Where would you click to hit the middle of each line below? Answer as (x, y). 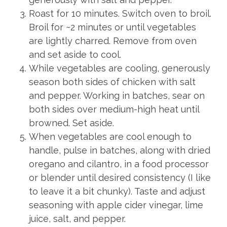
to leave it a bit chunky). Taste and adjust (117, 192)
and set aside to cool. (75, 55)
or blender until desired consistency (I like (120, 178)
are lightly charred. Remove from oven (113, 41)
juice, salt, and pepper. (77, 219)
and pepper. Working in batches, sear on (117, 96)
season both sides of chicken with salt (112, 82)
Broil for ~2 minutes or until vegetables (112, 27)
